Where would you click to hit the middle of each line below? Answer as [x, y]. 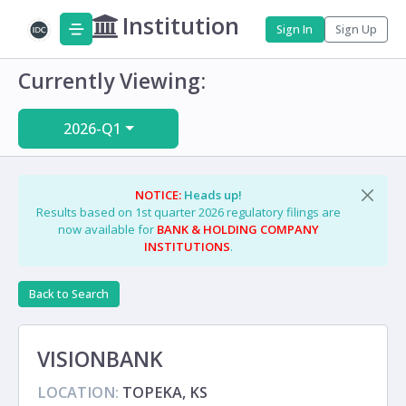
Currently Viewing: [112, 80]
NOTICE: [158, 194]
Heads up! [212, 194]
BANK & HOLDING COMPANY [238, 229]
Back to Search [69, 295]
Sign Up [356, 29]
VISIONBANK [100, 359]
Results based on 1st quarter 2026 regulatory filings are [188, 212]
